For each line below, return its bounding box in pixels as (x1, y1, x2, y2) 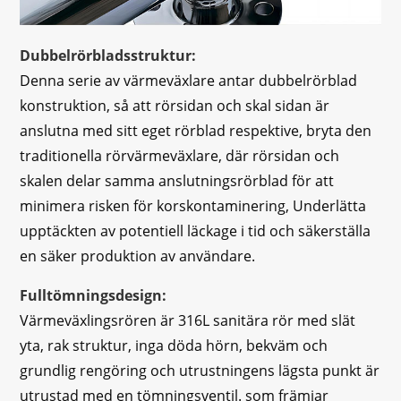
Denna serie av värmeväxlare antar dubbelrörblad (20, 70, 358, 90)
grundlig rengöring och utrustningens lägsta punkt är (20, 360, 380, 380)
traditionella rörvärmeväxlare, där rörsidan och (20, 145, 340, 166)
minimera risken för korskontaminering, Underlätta (20, 195, 367, 216)
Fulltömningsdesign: (20, 285, 167, 305)
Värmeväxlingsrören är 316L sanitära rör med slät (20, 310, 356, 330)
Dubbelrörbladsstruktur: (20, 45, 197, 65)
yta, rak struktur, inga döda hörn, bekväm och (20, 335, 328, 355)
